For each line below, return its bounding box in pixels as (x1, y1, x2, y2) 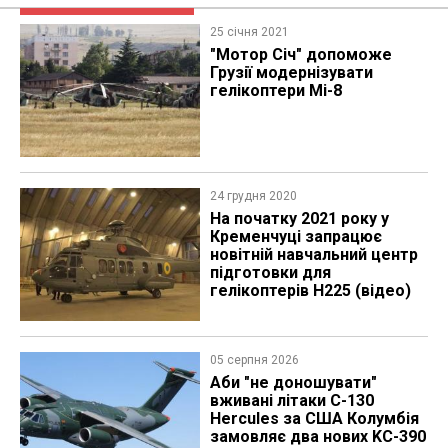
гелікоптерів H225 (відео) (209, 281, 411, 301)
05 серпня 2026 (209, 353, 299, 368)
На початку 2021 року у (209, 209, 389, 229)
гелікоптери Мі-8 (209, 80, 342, 100)
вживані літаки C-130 (209, 391, 374, 411)
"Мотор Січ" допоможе (209, 44, 392, 64)
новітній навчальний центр (209, 245, 418, 265)
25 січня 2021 (209, 24, 289, 39)
